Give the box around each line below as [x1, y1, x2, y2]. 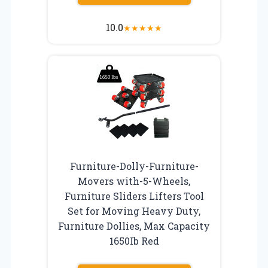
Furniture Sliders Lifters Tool [64, 189, 204, 202]
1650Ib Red [109, 234, 159, 247]
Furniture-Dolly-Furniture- [69, 159, 199, 172]
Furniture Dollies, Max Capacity [58, 219, 210, 232]
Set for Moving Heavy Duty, [68, 204, 200, 217]
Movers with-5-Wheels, [78, 174, 190, 187]
